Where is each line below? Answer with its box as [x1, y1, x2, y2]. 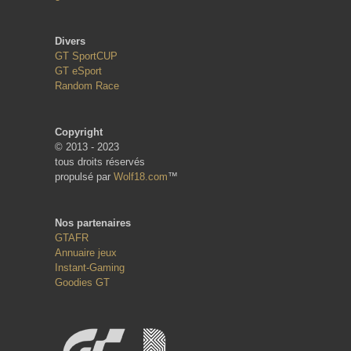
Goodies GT [55, 276, 110, 288]
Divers [55, 34, 85, 47]
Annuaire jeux [55, 246, 117, 259]
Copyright [55, 125, 103, 138]
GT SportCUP [55, 49, 118, 62]
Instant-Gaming [55, 261, 125, 273]
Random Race [55, 79, 119, 92]
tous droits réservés [55, 155, 145, 168]
